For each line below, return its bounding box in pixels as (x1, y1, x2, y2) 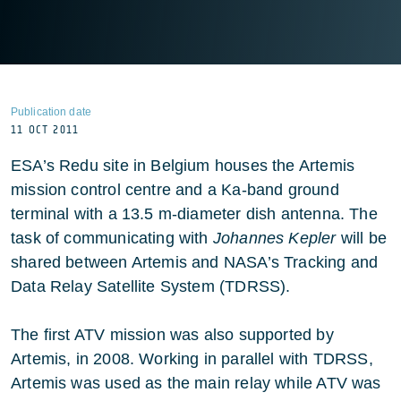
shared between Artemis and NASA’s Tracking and (11, 253, 379, 271)
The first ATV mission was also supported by (11, 326, 334, 344)
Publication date (11, 106, 91, 118)
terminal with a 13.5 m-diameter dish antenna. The (11, 205, 378, 223)
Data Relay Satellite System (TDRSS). (11, 277, 291, 295)
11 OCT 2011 (11, 124, 80, 136)
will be (340, 229, 388, 247)
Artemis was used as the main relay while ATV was (11, 374, 381, 392)
